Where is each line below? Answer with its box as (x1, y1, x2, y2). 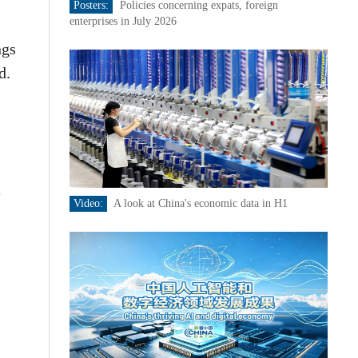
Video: (73, 197, 103, 209)
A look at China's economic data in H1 (113, 197, 288, 209)
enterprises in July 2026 (69, 15, 177, 27)
